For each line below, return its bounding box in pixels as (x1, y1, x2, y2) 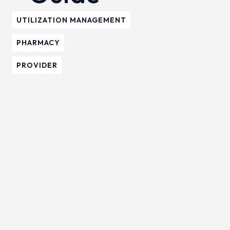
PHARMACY (16, 38, 60, 47)
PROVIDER (16, 61, 57, 70)
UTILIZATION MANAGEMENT (16, 15, 126, 25)
